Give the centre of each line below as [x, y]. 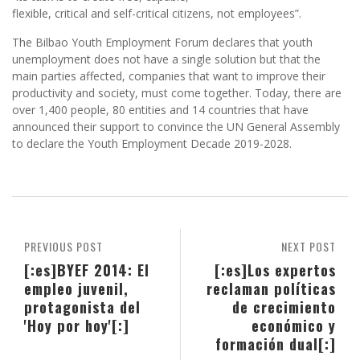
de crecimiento [284, 307]
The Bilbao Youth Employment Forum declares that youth [162, 43]
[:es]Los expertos [275, 270]
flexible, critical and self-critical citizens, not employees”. [157, 14]
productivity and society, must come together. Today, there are [177, 93]
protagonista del [82, 307]
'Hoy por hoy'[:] [77, 325]
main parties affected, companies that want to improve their [169, 76]
